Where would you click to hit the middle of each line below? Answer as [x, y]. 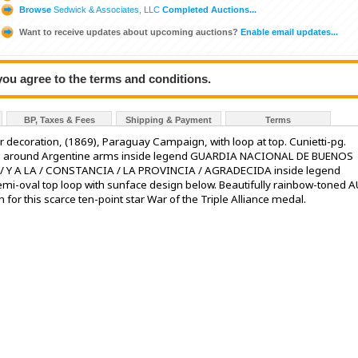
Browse [35, 9]
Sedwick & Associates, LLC [107, 9]
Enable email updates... [288, 32]
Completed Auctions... [208, 9]
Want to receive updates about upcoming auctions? [129, 32]
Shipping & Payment [169, 120]
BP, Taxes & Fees [59, 120]
